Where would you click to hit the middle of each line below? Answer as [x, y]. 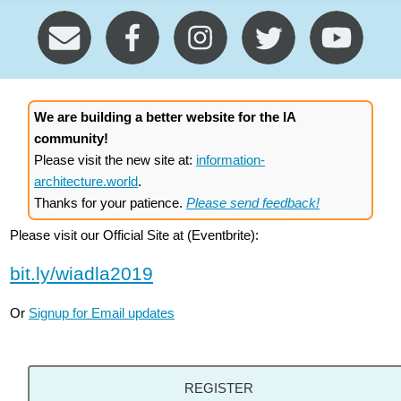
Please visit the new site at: [115, 160]
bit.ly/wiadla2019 [81, 273]
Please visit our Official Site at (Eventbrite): [134, 235]
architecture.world [85, 182]
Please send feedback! [252, 203]
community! [71, 139]
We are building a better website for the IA [164, 117]
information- [230, 160]
